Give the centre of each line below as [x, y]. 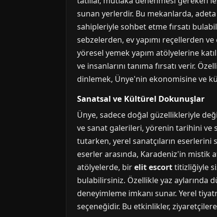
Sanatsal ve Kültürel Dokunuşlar [141, 99]
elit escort [153, 167]
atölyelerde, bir [106, 167]
